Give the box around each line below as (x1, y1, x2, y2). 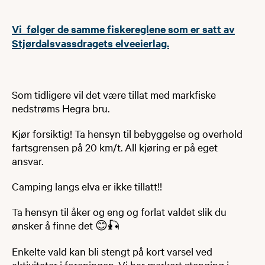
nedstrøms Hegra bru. (12, 101, 109, 115)
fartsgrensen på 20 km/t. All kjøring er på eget (12, 140, 218, 154)
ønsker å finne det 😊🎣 (12, 218, 119, 232)
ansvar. (12, 153, 46, 167)
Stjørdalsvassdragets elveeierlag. (12, 35, 169, 50)
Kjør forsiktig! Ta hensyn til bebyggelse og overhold (12, 126, 243, 140)
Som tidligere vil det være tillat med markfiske (12, 87, 216, 101)
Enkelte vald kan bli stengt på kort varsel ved (12, 244, 212, 258)
